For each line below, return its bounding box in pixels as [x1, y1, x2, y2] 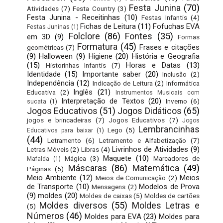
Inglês [73, 88, 93, 97]
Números [26, 211, 64, 222]
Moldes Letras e [131, 200, 200, 211]
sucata [26, 98, 46, 106]
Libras [81, 145, 100, 154]
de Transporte [26, 182, 74, 192]
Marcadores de [153, 154, 200, 163]
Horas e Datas [126, 61, 181, 70]
